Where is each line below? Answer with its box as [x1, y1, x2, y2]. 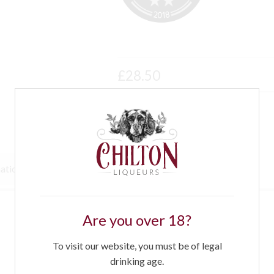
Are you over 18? [83, 210, 191, 229]
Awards [45, 163, 78, 175]
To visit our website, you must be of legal [52, 239, 222, 251]
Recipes [102, 163, 135, 175]
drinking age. [110, 254, 164, 267]
